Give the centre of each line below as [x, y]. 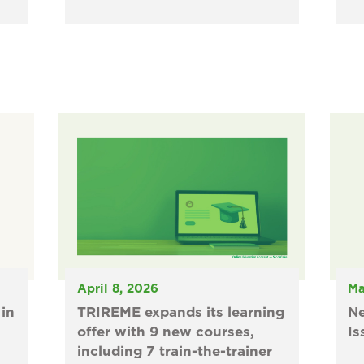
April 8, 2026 [117, 289]
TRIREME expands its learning [180, 313]
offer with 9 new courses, [165, 332]
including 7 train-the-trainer [174, 352]
